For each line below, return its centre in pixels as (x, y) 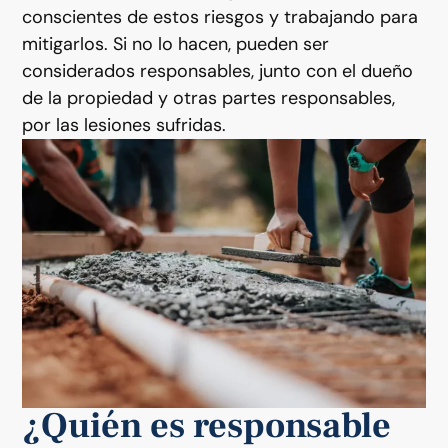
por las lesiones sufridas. (124, 124)
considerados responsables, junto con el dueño (218, 70)
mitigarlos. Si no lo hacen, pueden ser (176, 43)
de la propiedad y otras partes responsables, (209, 97)
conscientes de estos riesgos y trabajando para (220, 16)
